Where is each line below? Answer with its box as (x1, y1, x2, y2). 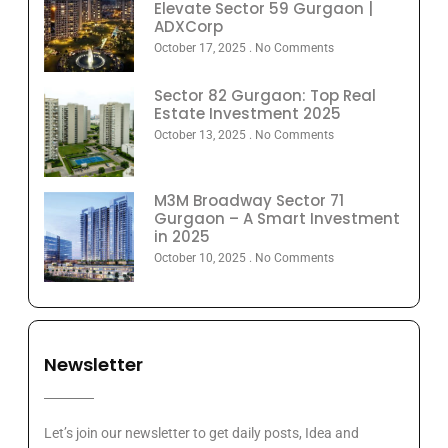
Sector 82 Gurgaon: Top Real (154, 85, 376, 107)
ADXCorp (154, 16, 223, 38)
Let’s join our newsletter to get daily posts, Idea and (44, 425, 359, 442)
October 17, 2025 (154, 41, 249, 56)
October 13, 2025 (154, 128, 249, 143)
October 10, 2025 (154, 251, 249, 266)
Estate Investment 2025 (154, 103, 341, 125)
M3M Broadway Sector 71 (154, 190, 344, 212)
